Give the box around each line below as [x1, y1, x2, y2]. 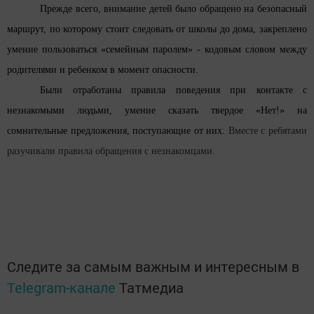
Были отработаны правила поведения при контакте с [40, 85, 307, 95]
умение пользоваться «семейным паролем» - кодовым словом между [7, 44, 307, 55]
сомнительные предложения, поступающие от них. [7, 125, 226, 136]
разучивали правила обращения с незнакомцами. [7, 146, 215, 156]
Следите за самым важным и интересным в [7, 257, 299, 275]
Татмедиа [119, 278, 184, 296]
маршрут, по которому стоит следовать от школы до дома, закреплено [7, 24, 307, 34]
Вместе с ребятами [225, 125, 308, 136]
